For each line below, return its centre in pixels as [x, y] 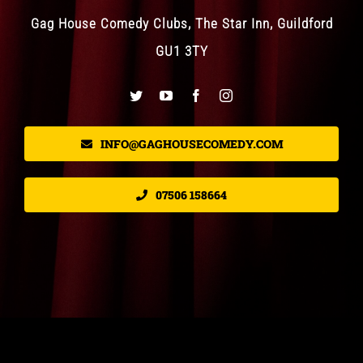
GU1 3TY [181, 51]
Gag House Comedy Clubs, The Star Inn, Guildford [181, 23]
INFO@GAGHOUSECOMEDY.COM [191, 143]
